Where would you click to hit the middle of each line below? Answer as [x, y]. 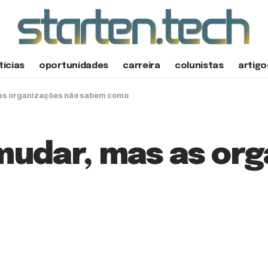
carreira [141, 66]
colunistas [199, 66]
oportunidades [74, 66]
